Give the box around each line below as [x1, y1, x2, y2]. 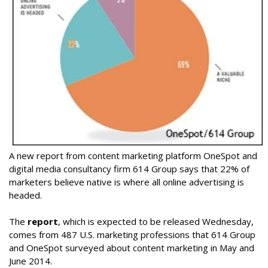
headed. [9, 189, 42, 202]
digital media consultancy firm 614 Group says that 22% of [9, 163, 249, 175]
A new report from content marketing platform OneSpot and [9, 150, 257, 162]
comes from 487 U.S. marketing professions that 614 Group [9, 229, 255, 241]
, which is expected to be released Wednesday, [58, 215, 254, 228]
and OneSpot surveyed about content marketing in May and [9, 242, 254, 254]
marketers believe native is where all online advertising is [9, 176, 244, 188]
